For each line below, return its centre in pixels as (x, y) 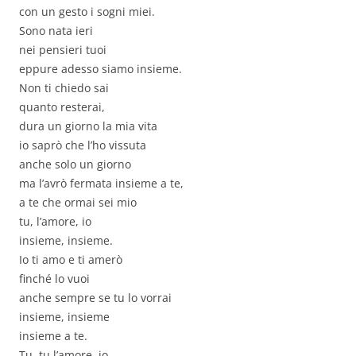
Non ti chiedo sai (64, 88)
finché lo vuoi (54, 279)
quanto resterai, (62, 107)
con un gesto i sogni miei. (87, 12)
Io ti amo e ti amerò (71, 260)
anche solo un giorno (75, 164)
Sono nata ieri (56, 31)
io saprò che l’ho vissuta (83, 145)
